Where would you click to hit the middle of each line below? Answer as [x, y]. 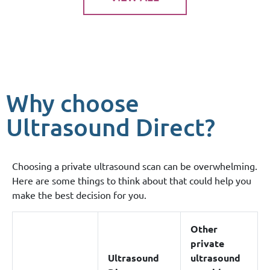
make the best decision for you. [79, 194]
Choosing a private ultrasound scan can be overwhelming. [135, 165]
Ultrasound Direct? [111, 127]
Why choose [73, 102]
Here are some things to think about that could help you [132, 180]
